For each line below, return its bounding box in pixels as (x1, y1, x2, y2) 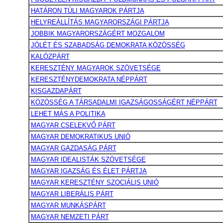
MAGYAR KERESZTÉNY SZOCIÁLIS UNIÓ (30, 179, 159, 186)
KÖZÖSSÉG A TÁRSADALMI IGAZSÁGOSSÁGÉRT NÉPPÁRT (30, 99, 218, 106)
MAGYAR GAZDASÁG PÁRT (30, 144, 116, 152)
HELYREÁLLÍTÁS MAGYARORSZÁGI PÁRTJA (30, 18, 169, 26)
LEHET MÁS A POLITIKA (30, 110, 106, 117)
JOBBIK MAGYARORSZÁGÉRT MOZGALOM (30, 30, 165, 37)
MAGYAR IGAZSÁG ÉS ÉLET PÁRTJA (30, 167, 147, 175)
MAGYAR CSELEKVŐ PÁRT (30, 121, 115, 129)
